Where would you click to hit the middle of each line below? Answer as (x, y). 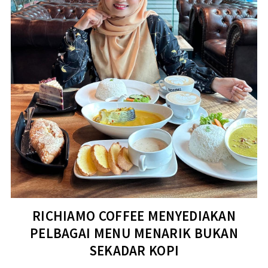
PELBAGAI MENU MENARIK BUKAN (134, 233)
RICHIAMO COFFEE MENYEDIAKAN (134, 216)
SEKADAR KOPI (134, 251)
